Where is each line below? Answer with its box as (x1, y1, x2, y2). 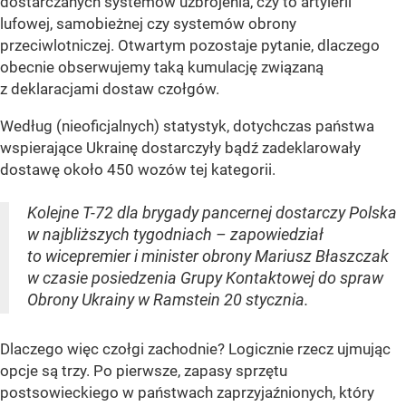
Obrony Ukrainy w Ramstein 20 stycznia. (27, 290, 309, 310)
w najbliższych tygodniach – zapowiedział (27, 225, 324, 245)
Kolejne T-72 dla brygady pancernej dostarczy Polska (27, 203, 397, 223)
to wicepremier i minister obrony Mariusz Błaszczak (27, 246, 389, 266)
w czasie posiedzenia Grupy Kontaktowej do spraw (27, 268, 383, 288)
